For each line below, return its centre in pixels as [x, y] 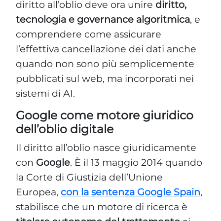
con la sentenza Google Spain [130, 192]
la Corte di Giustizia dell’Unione [89, 177]
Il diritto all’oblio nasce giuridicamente [106, 147]
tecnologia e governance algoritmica [103, 19]
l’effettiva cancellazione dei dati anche [106, 49]
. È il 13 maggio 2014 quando [136, 162]
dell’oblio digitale [65, 129]
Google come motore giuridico [105, 115]
